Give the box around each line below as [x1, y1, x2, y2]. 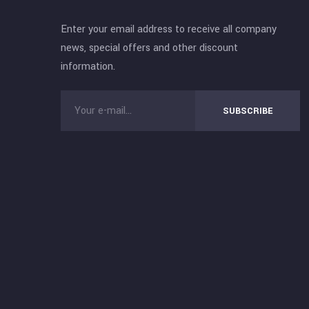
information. [61, 59, 116, 74]
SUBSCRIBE [223, 104, 273, 117]
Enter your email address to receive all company [61, 22, 277, 37]
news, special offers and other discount [61, 41, 239, 55]
